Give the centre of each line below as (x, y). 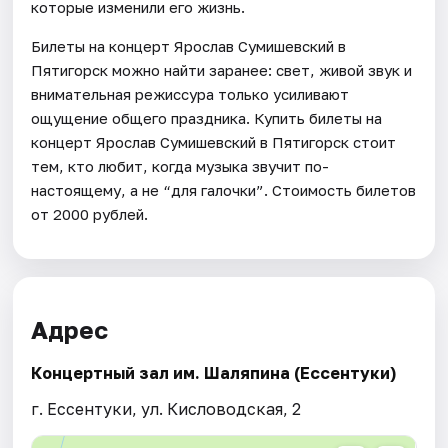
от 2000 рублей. (90, 213)
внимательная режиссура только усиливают (190, 93)
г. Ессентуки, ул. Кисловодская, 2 (166, 409)
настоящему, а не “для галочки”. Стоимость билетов (224, 189)
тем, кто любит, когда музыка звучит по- (180, 165)
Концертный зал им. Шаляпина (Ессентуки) (214, 373)
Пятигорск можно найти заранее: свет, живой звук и (222, 69)
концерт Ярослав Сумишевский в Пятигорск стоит (214, 141)
